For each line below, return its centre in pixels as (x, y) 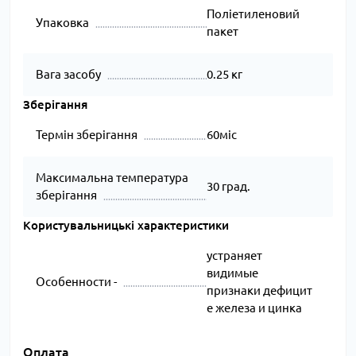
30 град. (228, 187)
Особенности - (76, 282)
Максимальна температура (112, 178)
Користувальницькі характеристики (126, 226)
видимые (232, 273)
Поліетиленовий (253, 14)
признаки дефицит (259, 291)
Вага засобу (68, 75)
